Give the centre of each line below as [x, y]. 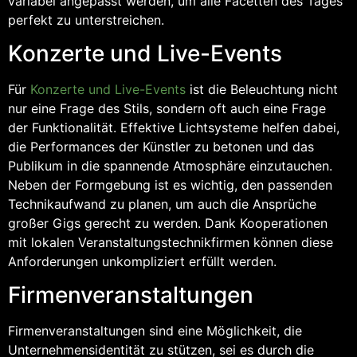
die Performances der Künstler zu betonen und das [161, 146]
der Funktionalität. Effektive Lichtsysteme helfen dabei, [174, 127]
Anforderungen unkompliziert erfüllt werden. [142, 261]
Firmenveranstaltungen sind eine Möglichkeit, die [155, 331]
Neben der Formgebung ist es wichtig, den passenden [170, 184]
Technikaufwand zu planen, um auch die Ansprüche [162, 204]
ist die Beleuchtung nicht [262, 89]
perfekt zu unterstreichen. [86, 20]
